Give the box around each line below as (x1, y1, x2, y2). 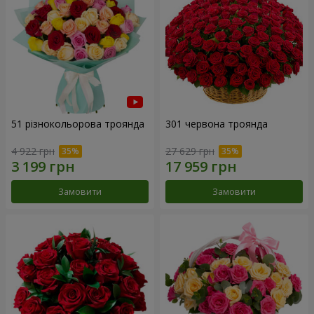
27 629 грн (165, 144, 214, 158)
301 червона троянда (165, 117, 268, 131)
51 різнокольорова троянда (11, 117, 144, 131)
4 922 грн (11, 144, 55, 158)
